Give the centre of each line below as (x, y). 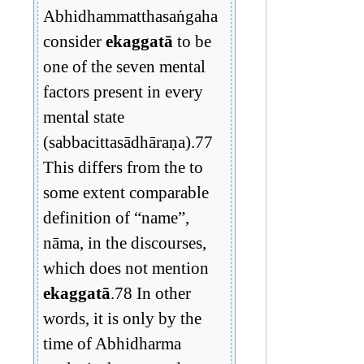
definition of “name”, (116, 217)
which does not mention (126, 267)
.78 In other (151, 292)
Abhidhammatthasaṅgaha (130, 15)
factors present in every (123, 91)
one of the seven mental (124, 66)
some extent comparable (126, 192)
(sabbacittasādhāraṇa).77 (128, 141)
